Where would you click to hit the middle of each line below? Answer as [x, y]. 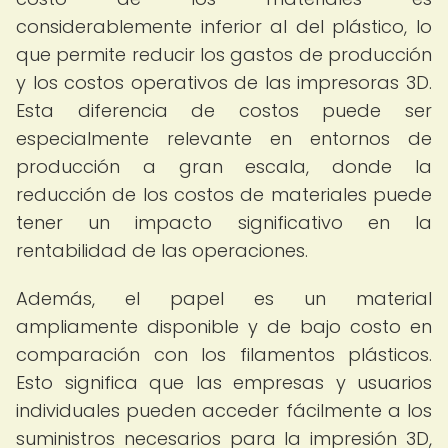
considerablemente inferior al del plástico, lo [224, 26]
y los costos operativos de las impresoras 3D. [224, 82]
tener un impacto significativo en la [224, 222]
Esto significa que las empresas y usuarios [224, 382]
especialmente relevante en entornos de [224, 138]
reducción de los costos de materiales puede [224, 194]
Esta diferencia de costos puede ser [224, 110]
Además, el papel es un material [224, 298]
